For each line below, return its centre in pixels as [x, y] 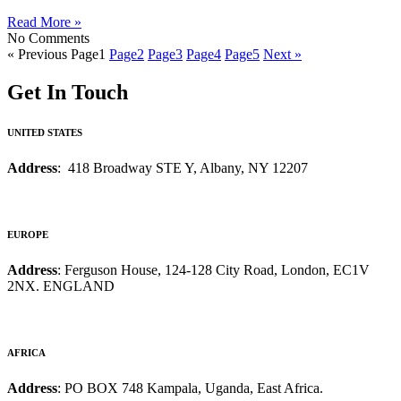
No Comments [48, 38]
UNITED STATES [45, 133]
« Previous [37, 55]
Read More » [44, 22]
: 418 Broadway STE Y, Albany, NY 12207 [183, 168]
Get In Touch [68, 93]
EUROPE [28, 235]
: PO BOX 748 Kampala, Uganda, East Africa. [190, 388]
